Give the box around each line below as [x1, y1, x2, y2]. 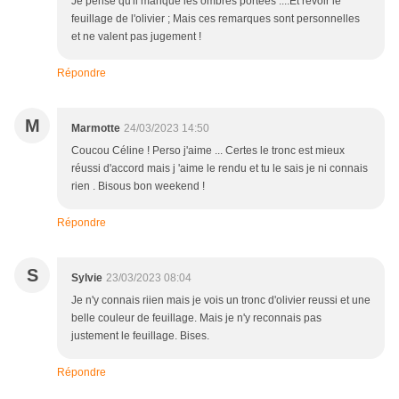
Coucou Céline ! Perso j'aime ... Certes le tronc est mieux [71, 144, 345, 158]
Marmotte [71, 122, 120, 135]
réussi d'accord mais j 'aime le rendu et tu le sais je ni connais [71, 162, 368, 175]
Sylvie [71, 272, 102, 285]
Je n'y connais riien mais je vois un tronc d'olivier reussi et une [71, 294, 370, 307]
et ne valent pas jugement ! [71, 30, 201, 44]
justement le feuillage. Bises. [71, 330, 209, 343]
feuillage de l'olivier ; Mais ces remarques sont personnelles [71, 12, 360, 26]
